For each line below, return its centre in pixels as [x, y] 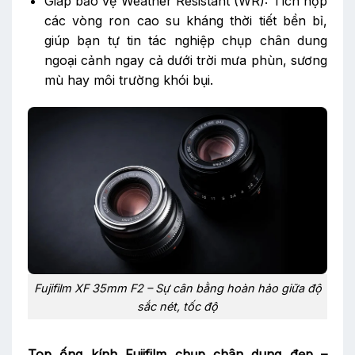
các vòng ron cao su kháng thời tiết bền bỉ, [185, 20]
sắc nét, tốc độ [177, 306]
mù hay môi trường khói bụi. [128, 80]
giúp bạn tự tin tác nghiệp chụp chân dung [185, 40]
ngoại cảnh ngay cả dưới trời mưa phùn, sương [185, 60]
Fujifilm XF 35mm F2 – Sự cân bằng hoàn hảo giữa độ [177, 288]
